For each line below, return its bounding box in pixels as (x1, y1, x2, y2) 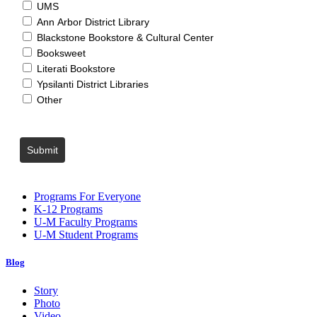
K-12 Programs (34, 203, 103, 216)
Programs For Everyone (34, 190, 141, 203)
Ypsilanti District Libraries (37, 78, 149, 90)
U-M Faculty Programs (34, 216, 137, 229)
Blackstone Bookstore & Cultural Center (37, 31, 214, 43)
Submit (27, 144, 58, 156)
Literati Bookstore (37, 62, 115, 74)
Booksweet (37, 47, 86, 59)
